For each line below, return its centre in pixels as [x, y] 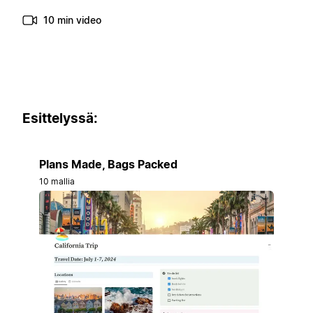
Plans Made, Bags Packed [108, 164]
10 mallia [57, 181]
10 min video [72, 20]
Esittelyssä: [60, 119]
